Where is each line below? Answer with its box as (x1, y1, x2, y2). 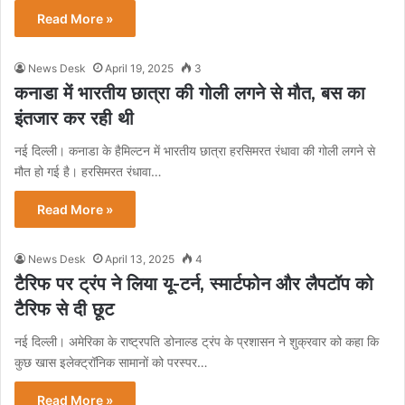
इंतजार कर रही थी (14, 107, 134, 129)
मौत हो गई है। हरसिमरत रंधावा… (14, 163, 162, 179)
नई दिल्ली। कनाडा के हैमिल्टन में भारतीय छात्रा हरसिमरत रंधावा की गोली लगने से (14, 142, 375, 158)
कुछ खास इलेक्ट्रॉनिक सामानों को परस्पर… (14, 353, 208, 370)
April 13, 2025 (105, 251, 174, 266)
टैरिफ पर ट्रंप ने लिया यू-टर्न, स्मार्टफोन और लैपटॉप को (14, 272, 373, 295)
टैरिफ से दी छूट (14, 297, 114, 320)
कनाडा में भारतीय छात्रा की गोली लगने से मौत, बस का (14, 81, 365, 104)
